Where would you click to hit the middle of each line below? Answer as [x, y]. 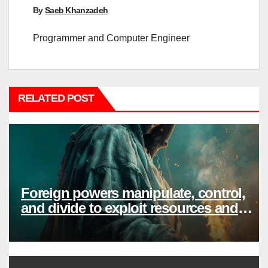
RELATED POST [56, 98]
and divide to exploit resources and [130, 208]
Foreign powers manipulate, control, [133, 193]
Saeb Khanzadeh [76, 10]
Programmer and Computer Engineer [111, 38]
